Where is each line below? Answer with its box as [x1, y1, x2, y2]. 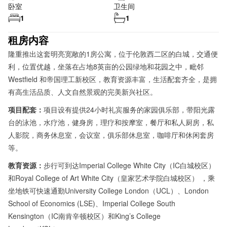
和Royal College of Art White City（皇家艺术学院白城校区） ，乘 [8, 172, 215, 183]
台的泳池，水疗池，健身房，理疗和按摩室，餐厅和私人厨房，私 [8, 117, 214, 127]
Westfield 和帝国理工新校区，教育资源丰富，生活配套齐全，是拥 [8, 73, 217, 84]
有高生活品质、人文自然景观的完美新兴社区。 [8, 86, 157, 97]
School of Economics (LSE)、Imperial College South [8, 198, 175, 208]
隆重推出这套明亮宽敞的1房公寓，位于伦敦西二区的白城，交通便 [8, 48, 218, 59]
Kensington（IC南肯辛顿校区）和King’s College [8, 210, 161, 221]
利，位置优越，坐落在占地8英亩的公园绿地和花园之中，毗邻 [8, 61, 204, 71]
